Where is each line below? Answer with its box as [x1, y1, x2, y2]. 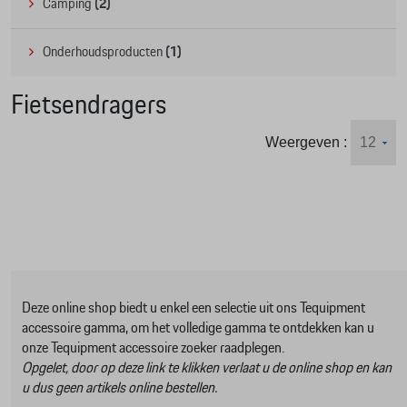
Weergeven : [265, 134, 351, 150]
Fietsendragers [11, 93, 166, 119]
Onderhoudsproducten [43, 45, 165, 59]
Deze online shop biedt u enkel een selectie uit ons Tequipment [22, 301, 365, 315]
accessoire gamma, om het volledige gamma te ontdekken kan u [22, 321, 374, 335]
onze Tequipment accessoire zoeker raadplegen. [22, 341, 284, 355]
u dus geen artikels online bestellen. [22, 381, 217, 395]
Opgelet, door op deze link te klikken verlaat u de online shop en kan [22, 361, 392, 375]
